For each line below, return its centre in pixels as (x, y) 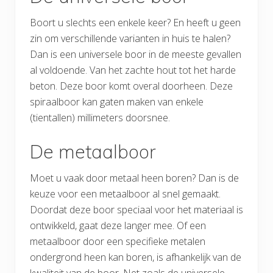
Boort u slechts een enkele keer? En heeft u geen (135, 23)
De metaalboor (93, 152)
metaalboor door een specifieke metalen (118, 242)
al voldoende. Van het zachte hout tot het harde (133, 70)
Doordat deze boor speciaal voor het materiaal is (136, 210)
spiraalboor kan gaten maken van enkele (117, 102)
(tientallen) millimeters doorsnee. (100, 118)
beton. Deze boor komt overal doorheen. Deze (131, 86)
